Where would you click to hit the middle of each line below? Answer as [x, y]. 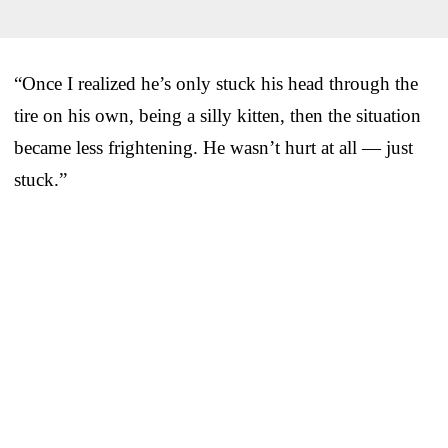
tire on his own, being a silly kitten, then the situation [217, 115]
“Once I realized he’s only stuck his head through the [216, 83]
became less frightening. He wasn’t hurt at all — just [213, 147]
